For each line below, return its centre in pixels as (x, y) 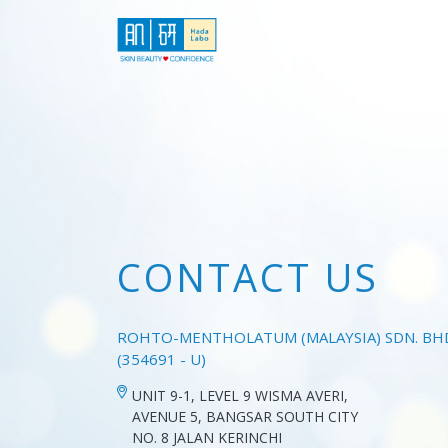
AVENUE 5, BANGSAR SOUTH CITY (245, 416)
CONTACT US (248, 276)
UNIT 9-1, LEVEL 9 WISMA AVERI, (240, 395)
